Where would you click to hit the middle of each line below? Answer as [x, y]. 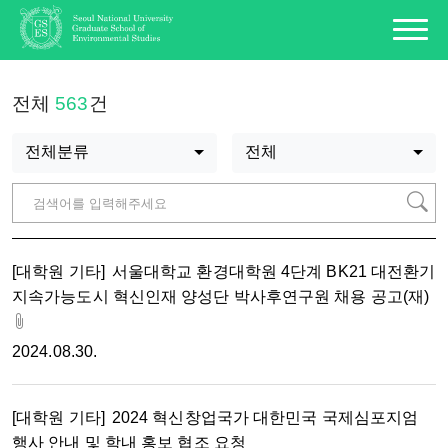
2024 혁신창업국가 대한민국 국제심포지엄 [265, 417]
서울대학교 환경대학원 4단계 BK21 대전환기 [273, 271]
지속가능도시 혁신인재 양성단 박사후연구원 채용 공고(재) [221, 296]
